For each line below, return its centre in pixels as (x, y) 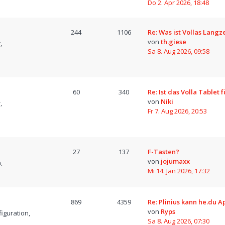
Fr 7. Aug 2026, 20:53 (177, 111)
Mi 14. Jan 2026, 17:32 (179, 171)
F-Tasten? (163, 152)
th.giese (174, 42)
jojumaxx (175, 161)
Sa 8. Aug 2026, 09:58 (179, 51)
